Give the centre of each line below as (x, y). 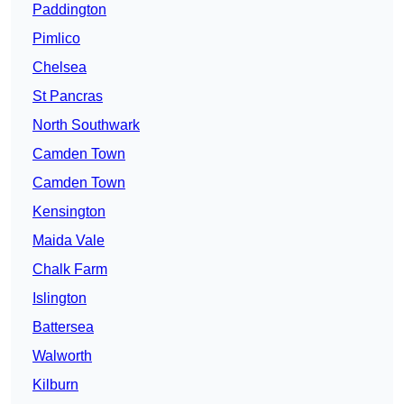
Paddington (69, 10)
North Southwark (86, 125)
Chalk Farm (70, 270)
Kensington (69, 212)
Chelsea (60, 68)
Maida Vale (69, 241)
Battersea (63, 327)
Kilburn (55, 385)
